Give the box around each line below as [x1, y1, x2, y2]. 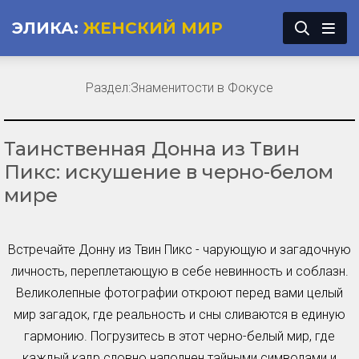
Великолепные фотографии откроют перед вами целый [16, 285, 343, 301]
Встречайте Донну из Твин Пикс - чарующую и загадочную [8, 242, 351, 257]
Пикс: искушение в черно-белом [4, 160, 333, 184]
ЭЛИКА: [12, 18, 79, 38]
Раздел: [86, 80, 131, 95]
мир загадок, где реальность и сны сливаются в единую [14, 307, 345, 322]
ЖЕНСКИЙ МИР [79, 18, 223, 38]
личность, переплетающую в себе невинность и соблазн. [10, 264, 349, 279]
